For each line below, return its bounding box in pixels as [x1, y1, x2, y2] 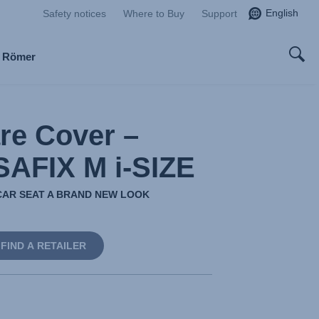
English [266, 7, 298, 19]
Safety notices [43, 8, 106, 19]
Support [202, 8, 237, 19]
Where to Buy [123, 8, 184, 19]
